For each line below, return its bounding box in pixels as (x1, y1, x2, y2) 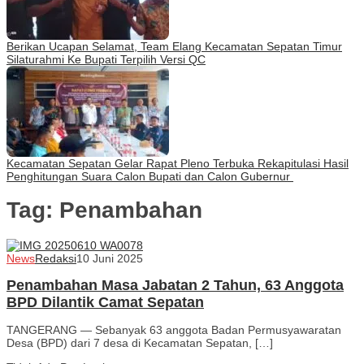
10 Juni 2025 (76, 252, 143, 266)
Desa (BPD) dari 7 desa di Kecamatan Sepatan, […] (6, 336, 273, 350)
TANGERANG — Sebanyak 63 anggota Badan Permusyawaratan (6, 323, 341, 337)
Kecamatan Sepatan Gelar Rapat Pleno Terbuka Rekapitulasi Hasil (6, 156, 349, 170)
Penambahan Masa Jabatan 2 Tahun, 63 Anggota (6, 277, 344, 294)
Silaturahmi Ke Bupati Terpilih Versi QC (6, 52, 206, 66)
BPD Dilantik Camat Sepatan (6, 294, 204, 311)
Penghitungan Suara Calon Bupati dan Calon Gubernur (6, 169, 293, 183)
